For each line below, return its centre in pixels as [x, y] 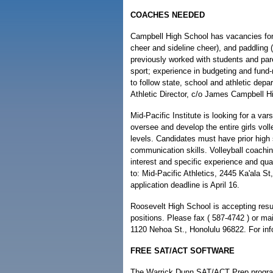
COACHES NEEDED [168, 15]
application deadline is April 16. [185, 185]
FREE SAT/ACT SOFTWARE [183, 251]
